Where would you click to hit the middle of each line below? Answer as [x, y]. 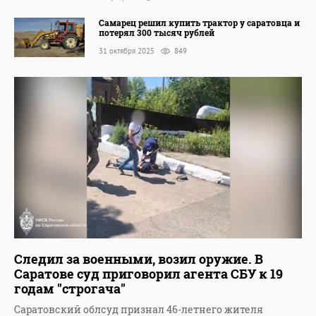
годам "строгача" [70, 289]
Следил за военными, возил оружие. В [139, 259]
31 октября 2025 [128, 50]
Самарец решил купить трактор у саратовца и [199, 22]
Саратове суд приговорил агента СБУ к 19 [148, 274]
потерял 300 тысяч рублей [157, 32]
